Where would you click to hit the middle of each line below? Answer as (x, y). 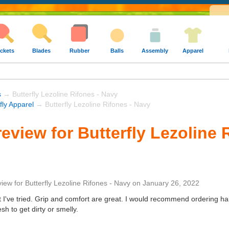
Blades (41, 51)
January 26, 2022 (171, 183)
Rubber (79, 51)
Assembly (155, 51)
